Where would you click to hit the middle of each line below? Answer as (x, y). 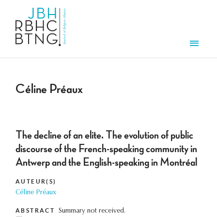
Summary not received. (92, 211)
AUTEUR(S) (36, 182)
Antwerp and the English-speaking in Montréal (106, 163)
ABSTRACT (35, 211)
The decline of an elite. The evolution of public (104, 135)
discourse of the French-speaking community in (106, 149)
